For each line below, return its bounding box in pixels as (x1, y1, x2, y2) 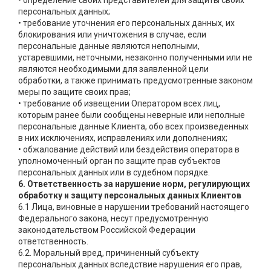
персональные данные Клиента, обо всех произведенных (18, 122, 249, 132)
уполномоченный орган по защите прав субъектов (18, 156, 221, 166)
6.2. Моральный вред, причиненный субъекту (18, 248, 199, 258)
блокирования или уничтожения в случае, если (18, 30, 206, 40)
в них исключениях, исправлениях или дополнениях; (18, 133, 227, 143)
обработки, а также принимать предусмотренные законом (18, 76, 253, 86)
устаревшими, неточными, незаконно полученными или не (18, 53, 252, 63)
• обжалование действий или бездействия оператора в (18, 145, 240, 155)
